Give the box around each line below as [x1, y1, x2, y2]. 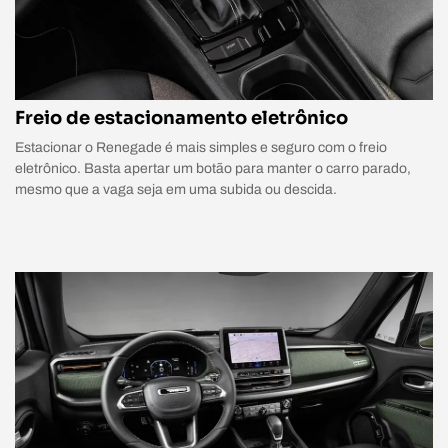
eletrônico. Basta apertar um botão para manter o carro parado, [15, 160, 411, 176]
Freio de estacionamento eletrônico [15, 106, 348, 129]
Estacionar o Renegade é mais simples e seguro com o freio [15, 139, 387, 155]
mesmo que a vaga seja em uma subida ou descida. [15, 181, 337, 197]
